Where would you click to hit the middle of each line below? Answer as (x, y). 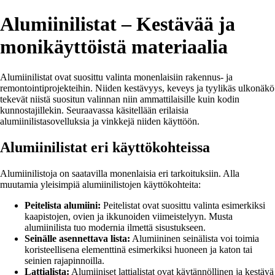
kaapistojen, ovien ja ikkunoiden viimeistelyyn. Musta (129, 216)
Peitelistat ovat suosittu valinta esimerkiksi (183, 205)
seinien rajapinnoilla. (64, 260)
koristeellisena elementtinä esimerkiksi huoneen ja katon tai (138, 249)
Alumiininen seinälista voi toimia (195, 238)
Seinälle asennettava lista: (77, 238)
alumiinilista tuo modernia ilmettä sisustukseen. (115, 227)
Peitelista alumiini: (63, 205)
